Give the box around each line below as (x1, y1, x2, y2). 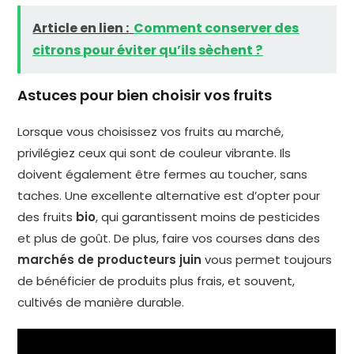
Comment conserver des (134, 18, 299, 37)
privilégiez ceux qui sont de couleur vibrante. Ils (17, 144, 292, 161)
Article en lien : (32, 18, 130, 37)
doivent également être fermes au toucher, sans (17, 165, 308, 183)
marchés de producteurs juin (17, 250, 202, 268)
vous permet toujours (201, 250, 333, 268)
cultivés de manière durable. (17, 293, 185, 311)
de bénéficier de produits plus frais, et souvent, (17, 272, 296, 289)
